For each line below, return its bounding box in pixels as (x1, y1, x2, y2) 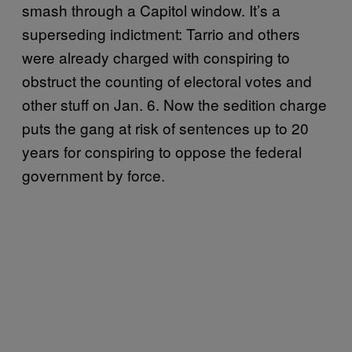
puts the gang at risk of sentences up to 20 (22, 116, 309, 138)
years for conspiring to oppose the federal (22, 140, 302, 162)
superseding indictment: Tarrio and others (22, 22, 300, 44)
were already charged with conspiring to (22, 46, 290, 68)
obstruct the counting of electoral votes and (22, 69, 312, 91)
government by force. (22, 163, 173, 185)
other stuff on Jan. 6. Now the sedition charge (22, 93, 327, 115)
